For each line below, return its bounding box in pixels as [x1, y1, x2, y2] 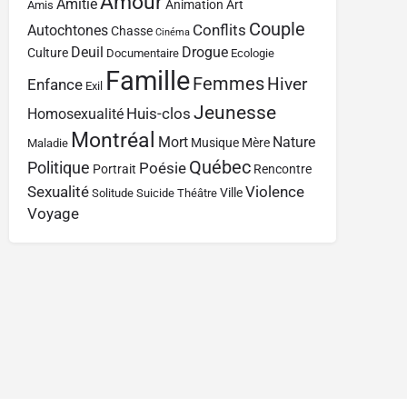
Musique [191, 134, 239, 151]
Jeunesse [194, 101, 276, 124]
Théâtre [177, 185, 217, 200]
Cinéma [155, 25, 190, 38]
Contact [230, 343, 275, 358]
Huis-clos [126, 104, 191, 123]
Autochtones [27, 21, 108, 39]
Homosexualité [27, 104, 124, 123]
